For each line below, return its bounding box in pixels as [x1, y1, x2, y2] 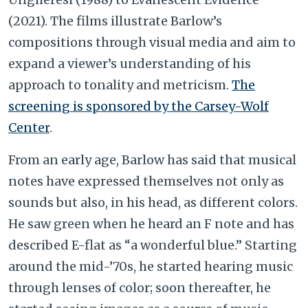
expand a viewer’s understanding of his [8, 55, 251, 71]
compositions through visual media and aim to [8, 34, 296, 50]
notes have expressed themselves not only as [8, 173, 284, 189]
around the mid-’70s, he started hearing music [8, 258, 293, 274]
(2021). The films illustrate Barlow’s [8, 12, 222, 29]
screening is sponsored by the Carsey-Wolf [8, 98, 269, 114]
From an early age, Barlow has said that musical [8, 151, 296, 168]
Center [8, 119, 49, 135]
